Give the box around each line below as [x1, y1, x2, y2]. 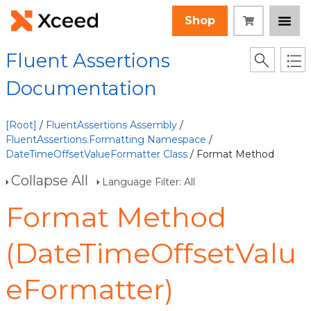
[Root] [6, 119, 37, 131]
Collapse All [11, 172, 88, 189]
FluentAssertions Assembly [46, 119, 177, 131]
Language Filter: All [102, 176, 195, 188]
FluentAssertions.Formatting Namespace [6, 133, 206, 146]
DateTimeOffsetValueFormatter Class [6, 148, 187, 160]
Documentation [6, 77, 157, 100]
